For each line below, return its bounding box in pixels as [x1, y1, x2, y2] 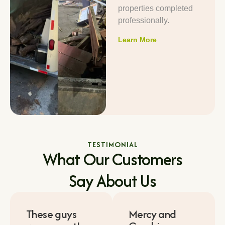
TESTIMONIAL [87, 139, 138, 150]
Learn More [118, 36, 157, 44]
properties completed [118, 4, 193, 13]
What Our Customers [43, 147, 182, 172]
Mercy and [129, 206, 176, 222]
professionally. [118, 16, 170, 25]
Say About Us [69, 169, 156, 193]
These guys [26, 206, 77, 222]
